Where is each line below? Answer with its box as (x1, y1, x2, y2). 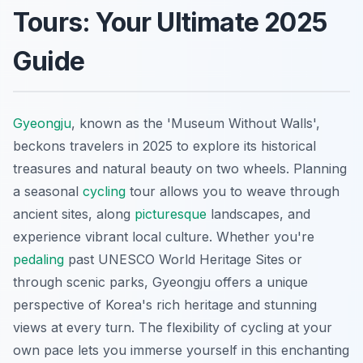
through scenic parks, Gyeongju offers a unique (13, 274, 308, 291)
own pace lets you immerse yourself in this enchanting (13, 342, 349, 359)
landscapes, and (207, 206, 310, 223)
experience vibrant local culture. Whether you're (13, 228, 314, 246)
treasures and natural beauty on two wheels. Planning (13, 160, 347, 177)
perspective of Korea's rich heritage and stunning (13, 297, 317, 314)
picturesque (135, 206, 207, 223)
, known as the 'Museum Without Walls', (71, 115, 320, 132)
